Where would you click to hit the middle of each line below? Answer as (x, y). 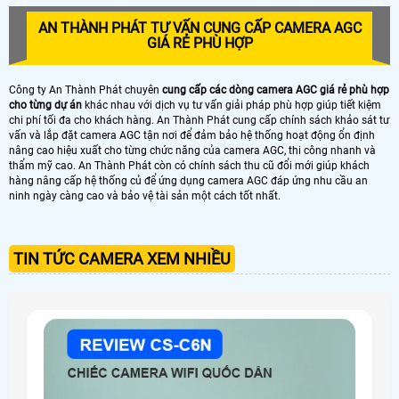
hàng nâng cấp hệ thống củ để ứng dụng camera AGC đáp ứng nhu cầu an (188, 181)
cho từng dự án (45, 106)
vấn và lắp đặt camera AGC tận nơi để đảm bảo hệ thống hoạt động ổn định (192, 136)
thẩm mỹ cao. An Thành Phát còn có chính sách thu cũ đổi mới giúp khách (189, 166)
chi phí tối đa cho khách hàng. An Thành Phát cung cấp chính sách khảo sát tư (199, 121)
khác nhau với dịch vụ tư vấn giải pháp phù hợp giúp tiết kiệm (232, 106)
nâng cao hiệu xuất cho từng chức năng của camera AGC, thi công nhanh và (192, 151)
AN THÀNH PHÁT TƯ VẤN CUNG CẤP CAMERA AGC (199, 28)
